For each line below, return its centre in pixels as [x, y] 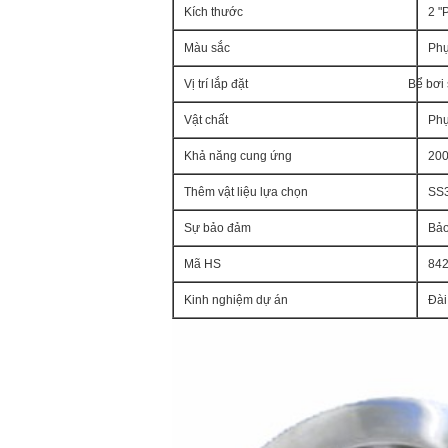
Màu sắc [207, 48]
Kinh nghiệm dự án [236, 300]
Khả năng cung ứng [238, 156]
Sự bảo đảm [217, 228]
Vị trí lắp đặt [216, 84]
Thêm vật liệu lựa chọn [246, 192]
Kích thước [213, 12]
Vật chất [206, 120]
